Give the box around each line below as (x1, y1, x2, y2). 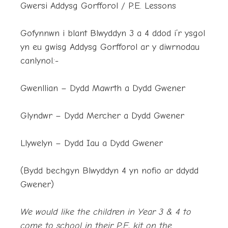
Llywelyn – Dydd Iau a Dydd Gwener (20, 138, 163, 149)
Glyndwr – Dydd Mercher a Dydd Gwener (20, 110, 184, 122)
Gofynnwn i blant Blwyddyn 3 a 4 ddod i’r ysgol (20, 28, 205, 39)
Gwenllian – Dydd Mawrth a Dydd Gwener (20, 83, 185, 94)
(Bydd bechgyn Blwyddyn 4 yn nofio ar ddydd (20, 165, 198, 177)
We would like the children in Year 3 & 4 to (20, 207, 191, 218)
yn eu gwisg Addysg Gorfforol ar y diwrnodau (20, 42, 199, 53)
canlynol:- (20, 55, 59, 67)
